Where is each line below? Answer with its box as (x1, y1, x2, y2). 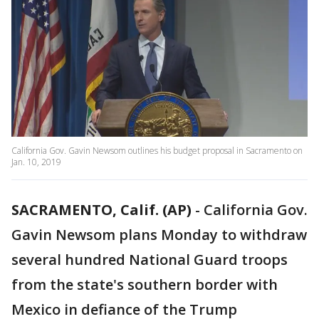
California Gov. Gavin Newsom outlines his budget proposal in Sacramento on (11, 145, 303, 157)
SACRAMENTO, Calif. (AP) (11, 200, 192, 220)
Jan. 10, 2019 (11, 156, 61, 169)
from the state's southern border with (11, 275, 278, 295)
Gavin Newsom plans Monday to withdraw (11, 225, 307, 245)
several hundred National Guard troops (11, 250, 288, 270)
